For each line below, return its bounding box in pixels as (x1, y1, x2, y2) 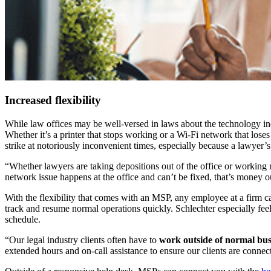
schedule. (5, 214, 41, 224)
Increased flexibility (5, 94, 101, 107)
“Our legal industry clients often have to (5, 234, 159, 245)
